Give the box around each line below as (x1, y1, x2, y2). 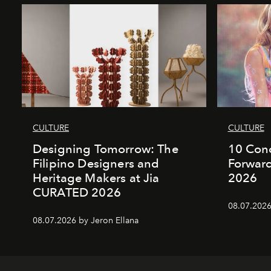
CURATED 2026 (33, 184, 121, 200)
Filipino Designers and (33, 155, 160, 171)
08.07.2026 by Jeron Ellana (33, 215, 139, 226)
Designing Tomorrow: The (33, 141, 178, 156)
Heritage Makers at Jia (33, 170, 160, 185)
